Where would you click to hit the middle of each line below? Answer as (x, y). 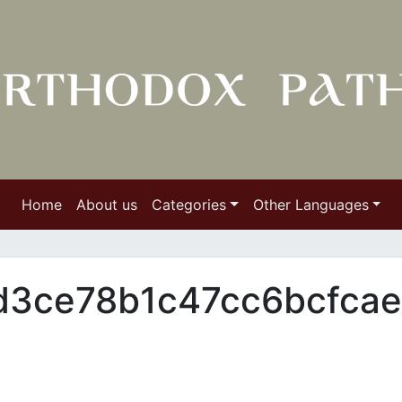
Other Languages (310, 205)
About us (106, 205)
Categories (188, 205)
